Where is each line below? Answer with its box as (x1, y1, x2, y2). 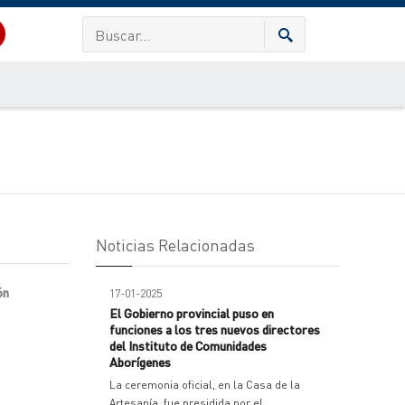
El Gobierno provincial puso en (109, 305, 274, 321)
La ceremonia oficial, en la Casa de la (109, 378, 300, 391)
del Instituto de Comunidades (109, 337, 267, 353)
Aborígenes (109, 353, 171, 370)
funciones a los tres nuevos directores (109, 321, 320, 337)
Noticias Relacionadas (96, 234, 255, 255)
